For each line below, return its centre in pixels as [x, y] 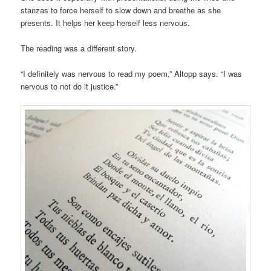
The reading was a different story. [79, 48]
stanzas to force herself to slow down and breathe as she [121, 10]
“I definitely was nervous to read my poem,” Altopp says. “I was [132, 73]
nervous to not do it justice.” [70, 86]
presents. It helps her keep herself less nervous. [106, 22]
